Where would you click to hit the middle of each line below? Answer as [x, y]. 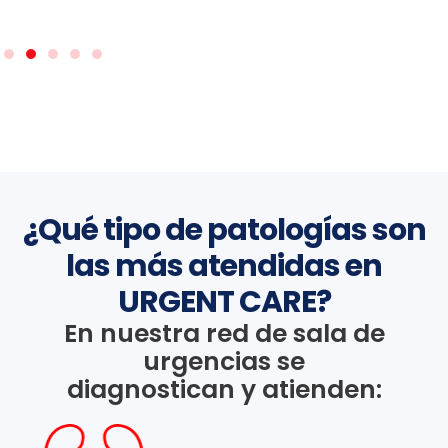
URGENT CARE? [224, 301]
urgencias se [224, 361]
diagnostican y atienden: [224, 389]
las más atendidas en [224, 265]
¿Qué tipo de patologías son [224, 229]
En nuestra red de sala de [224, 333]
